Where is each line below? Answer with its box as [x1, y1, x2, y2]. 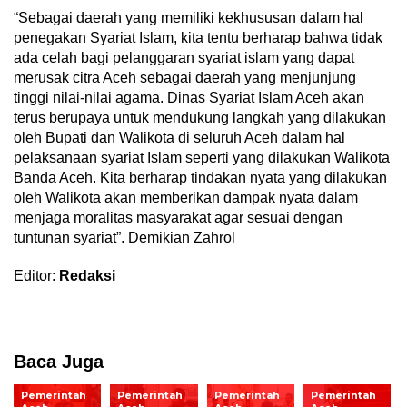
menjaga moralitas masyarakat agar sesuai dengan [14, 209, 342, 225]
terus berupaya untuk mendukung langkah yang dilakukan [14, 109, 386, 125]
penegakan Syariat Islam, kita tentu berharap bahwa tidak [14, 29, 382, 45]
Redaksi [59, 267, 115, 283]
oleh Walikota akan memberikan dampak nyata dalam [14, 189, 358, 205]
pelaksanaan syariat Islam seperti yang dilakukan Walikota [14, 149, 390, 165]
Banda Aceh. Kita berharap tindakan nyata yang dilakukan [14, 169, 387, 185]
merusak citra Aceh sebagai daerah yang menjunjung [14, 69, 356, 85]
